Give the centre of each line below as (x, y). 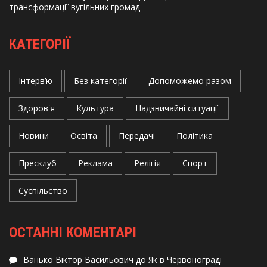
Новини (34, 136)
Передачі (137, 136)
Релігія (148, 163)
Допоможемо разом (190, 81)
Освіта (84, 136)
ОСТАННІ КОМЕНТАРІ (73, 232)
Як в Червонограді (185, 260)
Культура (95, 108)
